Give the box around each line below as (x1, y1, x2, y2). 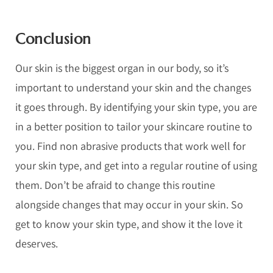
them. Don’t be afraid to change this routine (15, 177, 215, 192)
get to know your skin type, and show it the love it (15, 216, 243, 231)
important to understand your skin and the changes (15, 80, 251, 94)
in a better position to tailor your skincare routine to (15, 119, 252, 133)
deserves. (15, 236, 58, 250)
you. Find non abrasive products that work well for (15, 138, 246, 153)
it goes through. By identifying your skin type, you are (15, 99, 257, 114)
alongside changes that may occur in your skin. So (15, 197, 243, 211)
